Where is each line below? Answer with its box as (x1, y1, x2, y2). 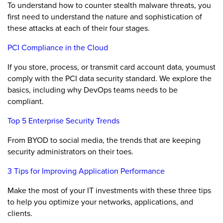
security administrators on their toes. (7, 146, 133, 157)
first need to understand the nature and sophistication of (7, 11, 202, 22)
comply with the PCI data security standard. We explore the (7, 73, 212, 84)
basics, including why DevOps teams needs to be (7, 84, 178, 96)
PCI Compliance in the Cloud (7, 42, 108, 53)
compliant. (7, 96, 44, 107)
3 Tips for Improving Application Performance (7, 165, 165, 177)
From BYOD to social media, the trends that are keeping (7, 134, 201, 146)
